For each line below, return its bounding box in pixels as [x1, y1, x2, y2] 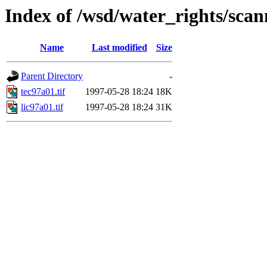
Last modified [91, 42, 147, 53]
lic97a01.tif [21, 102, 63, 113]
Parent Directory [21, 71, 83, 82]
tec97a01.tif [21, 86, 65, 97]
